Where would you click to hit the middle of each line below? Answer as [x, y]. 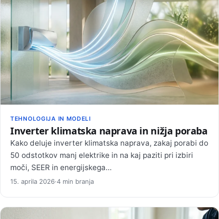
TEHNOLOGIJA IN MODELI [51, 119]
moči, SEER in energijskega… [61, 167]
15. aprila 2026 [33, 181]
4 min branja [75, 181]
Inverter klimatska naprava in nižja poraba [109, 131]
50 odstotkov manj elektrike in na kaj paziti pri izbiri [102, 155]
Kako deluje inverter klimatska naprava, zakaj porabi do [109, 143]
